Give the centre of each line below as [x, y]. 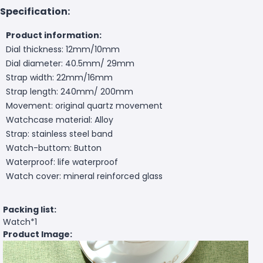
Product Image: [38, 234]
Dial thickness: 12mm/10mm [63, 49]
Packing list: [30, 209]
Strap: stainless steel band [59, 134]
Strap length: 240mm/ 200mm [70, 91]
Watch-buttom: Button [54, 148]
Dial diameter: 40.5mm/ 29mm [70, 63]
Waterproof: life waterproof [62, 162]
